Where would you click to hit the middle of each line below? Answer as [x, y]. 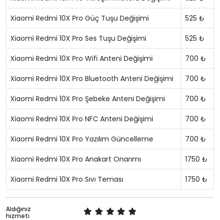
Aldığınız [18, 209]
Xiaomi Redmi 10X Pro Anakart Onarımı [76, 159]
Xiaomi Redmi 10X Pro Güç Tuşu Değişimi [80, 18]
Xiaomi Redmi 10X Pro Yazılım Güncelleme [82, 139]
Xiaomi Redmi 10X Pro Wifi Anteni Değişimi [82, 58]
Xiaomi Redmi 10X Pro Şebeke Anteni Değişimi [88, 99]
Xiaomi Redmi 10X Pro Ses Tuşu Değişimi [78, 38]
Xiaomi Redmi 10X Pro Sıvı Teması [67, 179]
